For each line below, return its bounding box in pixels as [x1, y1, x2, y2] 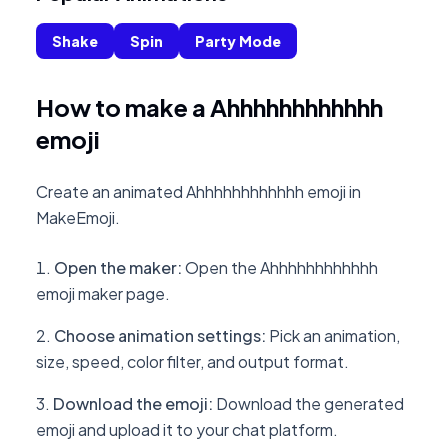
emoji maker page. [36, 283, 170, 304]
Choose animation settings [54, 325, 261, 346]
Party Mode [195, 32, 281, 50]
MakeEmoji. [36, 207, 120, 228]
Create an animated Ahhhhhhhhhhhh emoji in [36, 181, 361, 202]
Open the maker [54, 257, 177, 278]
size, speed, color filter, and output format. [36, 351, 349, 372]
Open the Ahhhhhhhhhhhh [185, 257, 378, 278]
